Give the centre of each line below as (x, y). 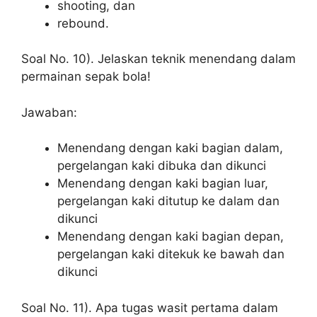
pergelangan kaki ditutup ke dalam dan (168, 201)
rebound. (83, 23)
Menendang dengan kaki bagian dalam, (170, 148)
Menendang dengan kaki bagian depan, (171, 236)
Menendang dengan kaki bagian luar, (163, 183)
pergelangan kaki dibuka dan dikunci (162, 166)
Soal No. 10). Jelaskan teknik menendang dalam (158, 59)
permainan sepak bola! (86, 76)
